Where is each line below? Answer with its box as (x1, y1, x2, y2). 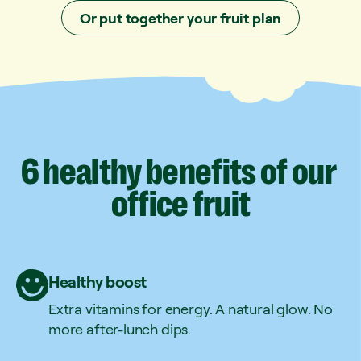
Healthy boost (48, 272, 147, 293)
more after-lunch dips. (48, 320, 192, 338)
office (110, 184, 189, 226)
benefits (146, 151, 256, 193)
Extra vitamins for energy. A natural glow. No (48, 300, 333, 318)
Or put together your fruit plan (79, 9, 282, 27)
